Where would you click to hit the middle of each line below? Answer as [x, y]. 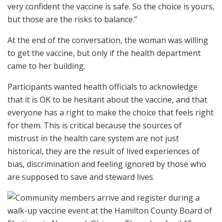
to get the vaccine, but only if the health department [104, 53]
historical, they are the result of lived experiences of [104, 151]
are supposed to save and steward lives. [81, 177]
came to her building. [46, 66]
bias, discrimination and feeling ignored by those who [107, 164]
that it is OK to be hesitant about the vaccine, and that [107, 100]
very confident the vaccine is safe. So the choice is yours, [111, 6]
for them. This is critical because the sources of [95, 125]
